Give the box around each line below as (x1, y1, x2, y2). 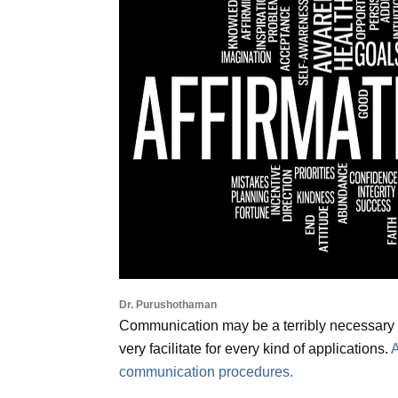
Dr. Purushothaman (119, 298, 218, 312)
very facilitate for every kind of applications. (119, 341, 392, 357)
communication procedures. (119, 364, 294, 380)
